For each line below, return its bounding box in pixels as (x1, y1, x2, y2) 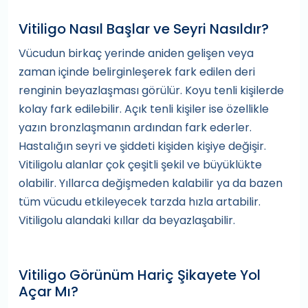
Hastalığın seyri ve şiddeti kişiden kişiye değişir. (19, 138, 266, 154)
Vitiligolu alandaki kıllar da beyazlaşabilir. (19, 212, 235, 228)
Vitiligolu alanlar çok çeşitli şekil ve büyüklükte (19, 157, 262, 173)
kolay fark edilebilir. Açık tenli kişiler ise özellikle (19, 101, 269, 117)
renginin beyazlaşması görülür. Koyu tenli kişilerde (19, 82, 284, 98)
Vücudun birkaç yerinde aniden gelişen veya (19, 45, 254, 61)
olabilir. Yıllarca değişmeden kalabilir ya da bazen (19, 175, 283, 191)
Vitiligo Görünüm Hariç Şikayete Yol (19, 265, 261, 285)
